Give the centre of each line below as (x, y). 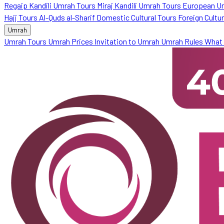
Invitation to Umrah (128, 41)
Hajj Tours (21, 17)
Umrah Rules (183, 41)
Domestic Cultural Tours (137, 17)
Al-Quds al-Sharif (68, 17)
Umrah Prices (71, 41)
